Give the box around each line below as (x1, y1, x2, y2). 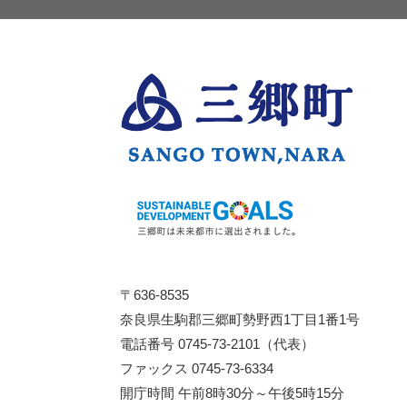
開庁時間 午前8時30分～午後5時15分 (120, 385, 344, 401)
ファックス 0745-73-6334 (120, 361, 273, 376)
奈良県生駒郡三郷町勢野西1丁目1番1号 (120, 312, 360, 327)
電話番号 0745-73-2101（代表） (120, 336, 314, 352)
